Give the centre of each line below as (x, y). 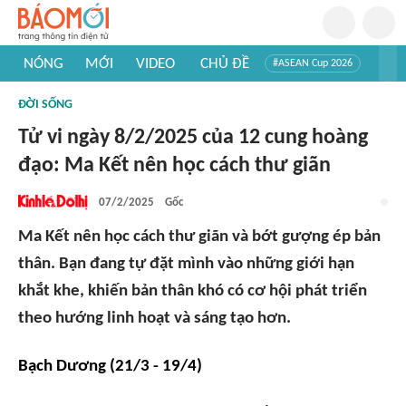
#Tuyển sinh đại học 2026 (86, 91)
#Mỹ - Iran (286, 91)
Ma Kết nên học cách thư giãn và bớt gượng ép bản (199, 237)
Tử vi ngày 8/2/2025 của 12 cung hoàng (193, 138)
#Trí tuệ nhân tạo (203, 91)
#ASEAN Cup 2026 (313, 63)
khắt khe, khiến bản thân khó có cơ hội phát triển (193, 291)
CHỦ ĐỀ (224, 63)
